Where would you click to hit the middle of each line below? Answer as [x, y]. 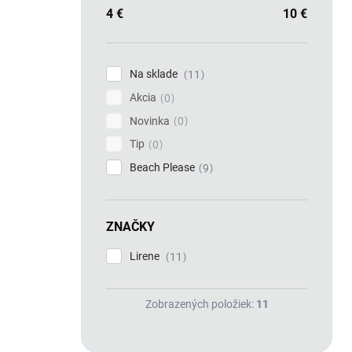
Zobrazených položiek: [200, 304]
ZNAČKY [130, 227]
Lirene [146, 257]
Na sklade [155, 74]
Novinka [150, 121]
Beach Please [162, 168]
